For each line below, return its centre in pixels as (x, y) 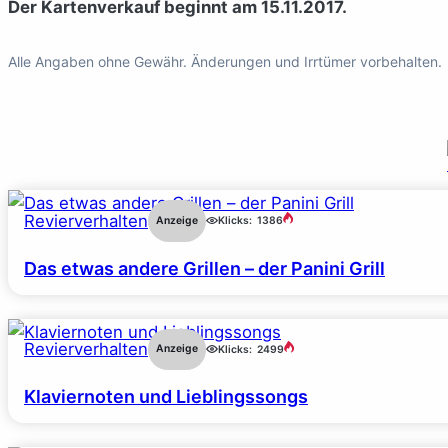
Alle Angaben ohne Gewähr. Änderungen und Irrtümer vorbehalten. (225, 61)
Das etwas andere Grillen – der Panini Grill (204, 268)
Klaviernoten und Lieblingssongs (166, 397)
